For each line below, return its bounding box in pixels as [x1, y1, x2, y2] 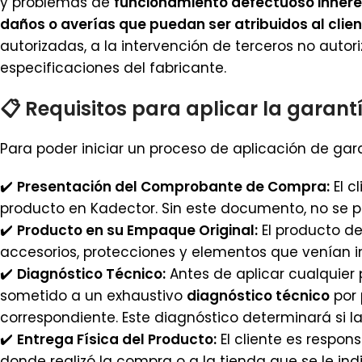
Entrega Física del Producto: [17, 330, 217, 349]
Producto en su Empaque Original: [17, 221, 258, 240]
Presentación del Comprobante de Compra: [17, 177, 330, 196]
